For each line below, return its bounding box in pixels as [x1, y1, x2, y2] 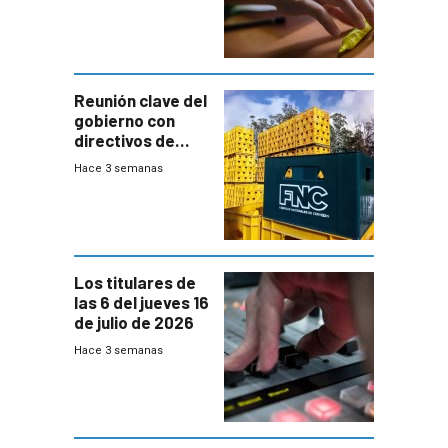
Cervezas [74, 190, 148, 211]
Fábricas [74, 150, 142, 171]
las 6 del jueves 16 [74, 292, 209, 313]
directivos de [74, 130, 175, 151]
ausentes [74, 28, 147, 49]
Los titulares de [74, 272, 196, 293]
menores [74, 8, 143, 29]
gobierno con [74, 110, 175, 131]
